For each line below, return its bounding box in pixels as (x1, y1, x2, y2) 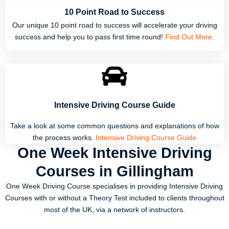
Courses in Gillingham (35, 163, 194, 179)
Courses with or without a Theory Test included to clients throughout (5, 194, 224, 202)
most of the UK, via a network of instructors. (44, 205, 185, 214)
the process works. (33, 133, 96, 142)
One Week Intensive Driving (17, 144, 212, 161)
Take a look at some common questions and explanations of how (10, 122, 219, 130)
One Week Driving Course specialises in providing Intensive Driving (6, 182, 223, 190)
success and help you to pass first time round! (15, 32, 165, 41)
